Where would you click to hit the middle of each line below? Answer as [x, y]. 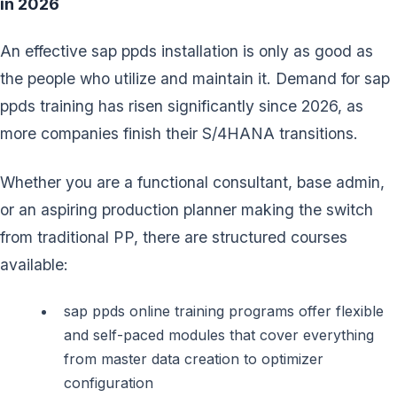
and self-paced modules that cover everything [219, 335]
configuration [109, 382]
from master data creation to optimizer [194, 358]
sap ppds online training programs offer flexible [224, 311]
